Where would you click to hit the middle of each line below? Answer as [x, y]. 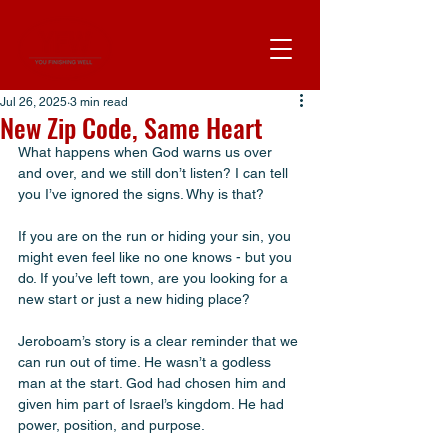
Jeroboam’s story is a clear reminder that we [160, 341]
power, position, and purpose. [111, 425]
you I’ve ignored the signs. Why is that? [141, 194]
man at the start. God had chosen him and [154, 383]
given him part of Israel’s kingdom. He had [153, 404]
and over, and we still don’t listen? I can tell [155, 173]
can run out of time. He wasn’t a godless [146, 362]
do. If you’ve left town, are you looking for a [155, 278]
